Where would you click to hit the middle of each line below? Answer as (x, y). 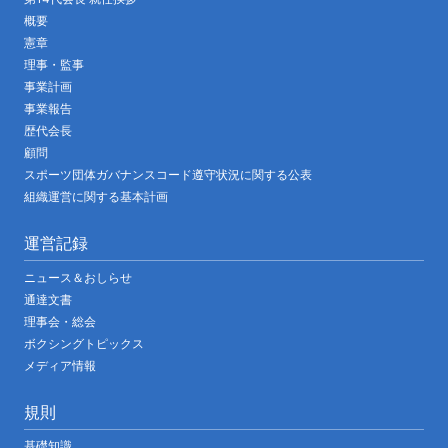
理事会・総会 (60, 321)
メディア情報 (60, 365)
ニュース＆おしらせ (78, 277)
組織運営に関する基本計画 (96, 197)
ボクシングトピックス (84, 343)
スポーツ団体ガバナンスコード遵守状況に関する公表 (168, 175)
